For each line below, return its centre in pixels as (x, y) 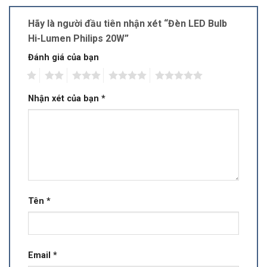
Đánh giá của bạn (63, 58)
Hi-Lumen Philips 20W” (80, 39)
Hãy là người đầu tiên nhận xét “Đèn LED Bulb (128, 24)
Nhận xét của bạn (65, 98)
